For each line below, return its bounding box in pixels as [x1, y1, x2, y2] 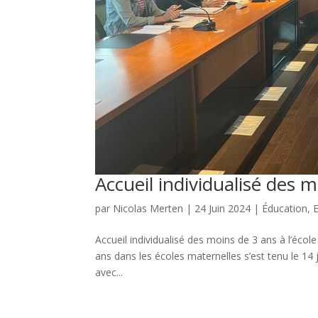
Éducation [262, 201, 308, 215]
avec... [95, 265, 124, 279]
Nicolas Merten [113, 201, 184, 215]
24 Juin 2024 [194, 201, 251, 215]
